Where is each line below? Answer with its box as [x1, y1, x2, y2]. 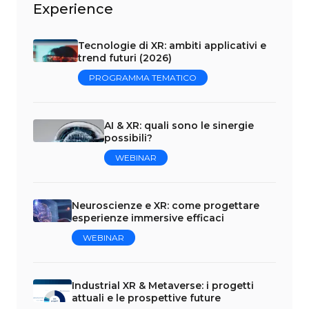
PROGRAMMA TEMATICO [89, 72, 197, 83]
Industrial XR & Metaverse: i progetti [72, 279, 254, 292]
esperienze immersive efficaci [72, 212, 224, 225]
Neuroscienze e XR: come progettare [72, 199, 259, 212]
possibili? [103, 132, 152, 145]
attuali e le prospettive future [72, 292, 221, 305]
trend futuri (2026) [78, 52, 172, 65]
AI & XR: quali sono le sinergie [103, 119, 254, 132]
